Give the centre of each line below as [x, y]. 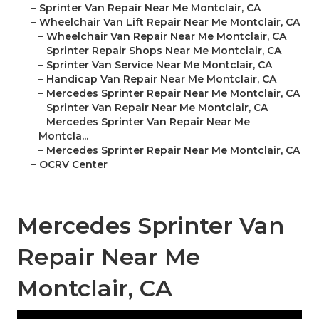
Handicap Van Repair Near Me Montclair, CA [161, 79]
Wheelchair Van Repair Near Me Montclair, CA [166, 37]
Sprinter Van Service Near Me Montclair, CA [159, 65]
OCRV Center [73, 165]
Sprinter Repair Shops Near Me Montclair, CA [164, 51]
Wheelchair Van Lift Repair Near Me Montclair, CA [169, 22]
